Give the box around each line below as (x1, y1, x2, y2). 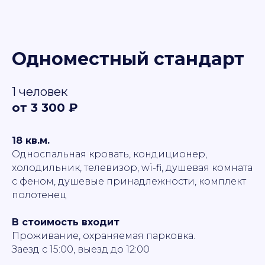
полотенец (12, 189, 67, 201)
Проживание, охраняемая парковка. (12, 230, 195, 242)
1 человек (12, 85, 67, 99)
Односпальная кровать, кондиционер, (12, 148, 207, 160)
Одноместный (12, 48, 154, 70)
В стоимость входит (12, 216, 119, 228)
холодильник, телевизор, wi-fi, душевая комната (12, 162, 253, 174)
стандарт (154, 48, 244, 70)
